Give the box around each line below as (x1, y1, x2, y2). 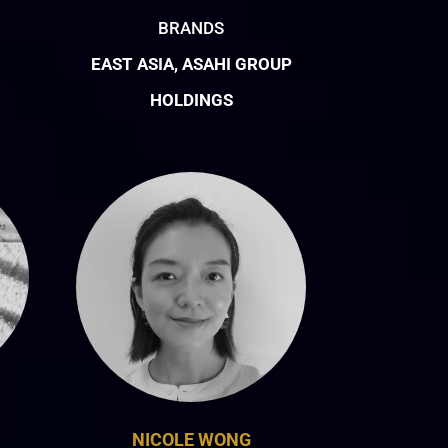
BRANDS (158, 17, 225, 38)
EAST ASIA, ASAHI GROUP (90, 53, 292, 74)
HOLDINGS (149, 89, 233, 110)
